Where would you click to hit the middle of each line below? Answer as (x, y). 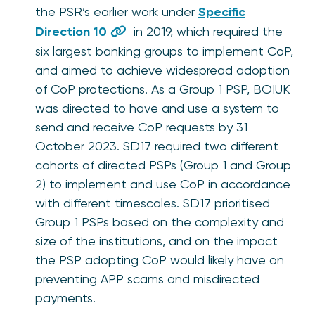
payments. (65, 297)
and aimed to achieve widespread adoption (162, 70)
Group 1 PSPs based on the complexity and (160, 221)
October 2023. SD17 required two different (157, 146)
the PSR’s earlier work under (117, 11)
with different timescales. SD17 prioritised (153, 202)
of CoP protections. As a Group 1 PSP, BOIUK (163, 89)
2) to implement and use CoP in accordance (163, 184)
